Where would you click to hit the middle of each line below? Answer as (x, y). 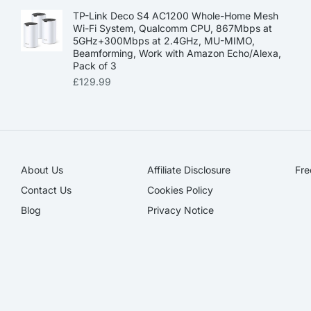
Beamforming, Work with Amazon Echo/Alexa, (177, 53)
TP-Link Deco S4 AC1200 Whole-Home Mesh (176, 15)
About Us (42, 169)
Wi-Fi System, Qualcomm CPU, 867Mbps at (173, 28)
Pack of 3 (95, 65)
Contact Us (46, 190)
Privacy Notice (181, 210)
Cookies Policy (180, 190)
